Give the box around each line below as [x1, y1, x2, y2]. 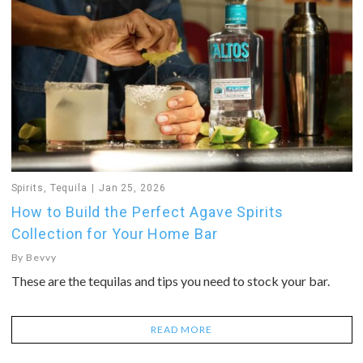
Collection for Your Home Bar [11, 224, 218, 242]
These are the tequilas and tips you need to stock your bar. [11, 272, 330, 288]
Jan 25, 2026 [98, 181, 166, 194]
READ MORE [151, 322, 212, 335]
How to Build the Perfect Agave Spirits [11, 203, 284, 220]
